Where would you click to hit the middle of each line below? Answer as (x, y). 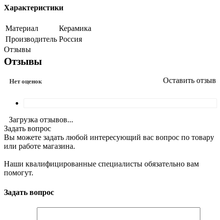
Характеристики (34, 8)
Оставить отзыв (190, 81)
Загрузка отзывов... (41, 120)
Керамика (75, 28)
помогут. (19, 173)
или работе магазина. (40, 146)
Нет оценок (26, 82)
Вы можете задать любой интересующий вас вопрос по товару (109, 137)
